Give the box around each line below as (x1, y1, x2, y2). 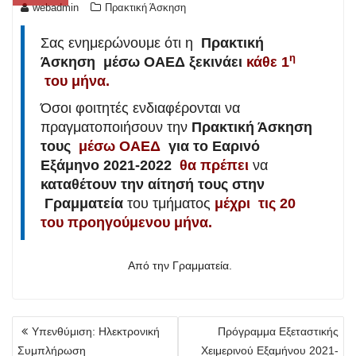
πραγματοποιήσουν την (41, 118, 192, 135)
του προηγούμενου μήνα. (41, 214, 212, 230)
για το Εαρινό (161, 137, 260, 154)
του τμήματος (123, 195, 215, 211)
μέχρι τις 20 (215, 195, 296, 211)
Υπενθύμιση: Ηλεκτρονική (32, 324, 160, 338)
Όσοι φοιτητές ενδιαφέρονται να (41, 99, 240, 116)
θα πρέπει (180, 157, 249, 173)
